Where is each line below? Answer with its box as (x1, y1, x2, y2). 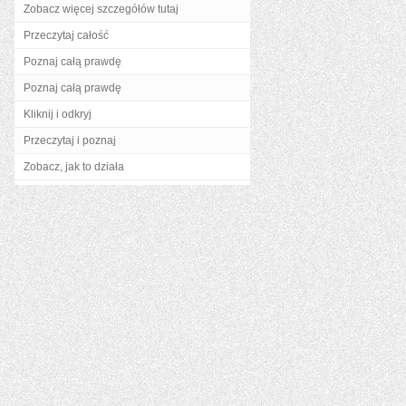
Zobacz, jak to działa (24, 160, 124, 173)
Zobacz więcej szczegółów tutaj (24, 3, 179, 15)
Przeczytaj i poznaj (24, 134, 116, 147)
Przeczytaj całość (24, 29, 109, 42)
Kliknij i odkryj (24, 108, 92, 121)
